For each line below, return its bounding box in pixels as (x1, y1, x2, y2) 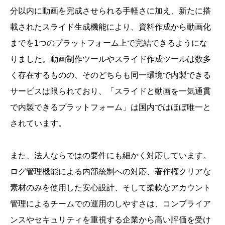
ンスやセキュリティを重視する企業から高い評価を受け (10, 215, 211, 224)
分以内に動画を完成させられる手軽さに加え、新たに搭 (10, 7, 211, 15)
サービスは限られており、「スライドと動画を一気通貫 (10, 87, 211, 95)
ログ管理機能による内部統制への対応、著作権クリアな (10, 167, 211, 176)
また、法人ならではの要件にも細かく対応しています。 (10, 151, 211, 160)
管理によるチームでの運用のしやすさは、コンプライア (10, 199, 211, 208)
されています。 (10, 119, 66, 128)
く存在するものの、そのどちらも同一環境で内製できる (10, 71, 211, 79)
